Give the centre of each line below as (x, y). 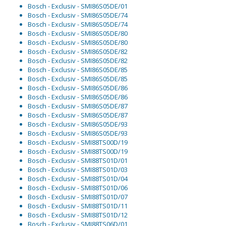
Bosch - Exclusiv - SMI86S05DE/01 (78, 6)
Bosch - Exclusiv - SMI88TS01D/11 (78, 206)
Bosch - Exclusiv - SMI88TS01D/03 (78, 170)
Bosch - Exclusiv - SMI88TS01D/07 (78, 197)
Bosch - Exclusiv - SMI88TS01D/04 (78, 179)
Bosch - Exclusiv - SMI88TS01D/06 (78, 188)
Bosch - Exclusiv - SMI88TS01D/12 (78, 215)
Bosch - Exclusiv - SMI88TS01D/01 (78, 161)
